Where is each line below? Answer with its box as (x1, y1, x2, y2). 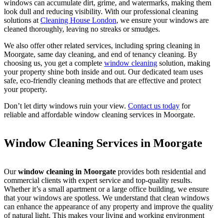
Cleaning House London (40, 16, 116, 25)
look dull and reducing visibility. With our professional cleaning (4, 7, 198, 16)
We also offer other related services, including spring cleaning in (4, 41, 200, 50)
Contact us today (128, 102, 180, 110)
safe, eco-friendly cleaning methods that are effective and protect (4, 76, 201, 85)
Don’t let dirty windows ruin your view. (4, 102, 128, 110)
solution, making (157, 59, 210, 68)
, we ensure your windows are (116, 16, 209, 25)
